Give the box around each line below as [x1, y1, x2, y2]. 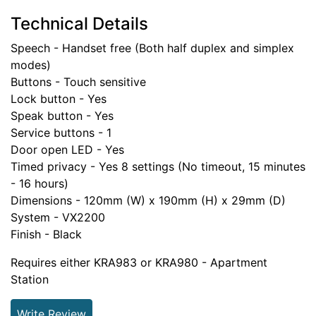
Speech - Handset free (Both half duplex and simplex [11, 40, 294, 55]
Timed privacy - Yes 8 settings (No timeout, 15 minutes [11, 159, 305, 174]
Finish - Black [11, 226, 82, 241]
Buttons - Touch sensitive [11, 74, 146, 89]
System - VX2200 [11, 209, 105, 224]
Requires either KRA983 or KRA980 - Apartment [11, 255, 267, 269]
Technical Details [11, 13, 148, 34]
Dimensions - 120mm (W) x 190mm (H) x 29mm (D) [11, 193, 286, 207]
